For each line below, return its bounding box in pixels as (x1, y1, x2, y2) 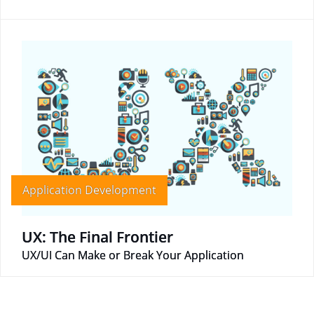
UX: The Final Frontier (22, 226, 173, 247)
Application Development (22, 182, 156, 198)
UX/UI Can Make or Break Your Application (22, 247, 244, 263)
